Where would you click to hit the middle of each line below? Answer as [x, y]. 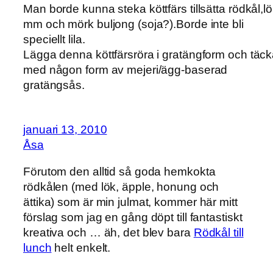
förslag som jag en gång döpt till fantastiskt [133, 217]
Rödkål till [218, 232]
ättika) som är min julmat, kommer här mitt [130, 202]
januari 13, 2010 [65, 130]
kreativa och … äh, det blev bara [108, 232]
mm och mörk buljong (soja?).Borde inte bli [133, 24]
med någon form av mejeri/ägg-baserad [126, 69]
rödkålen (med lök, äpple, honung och [121, 186]
